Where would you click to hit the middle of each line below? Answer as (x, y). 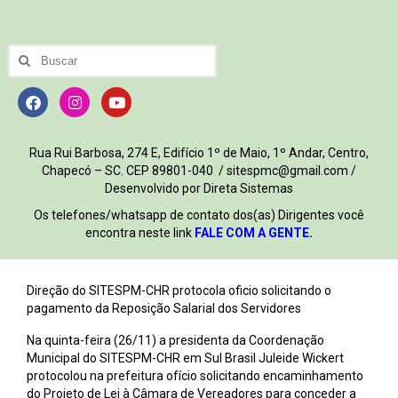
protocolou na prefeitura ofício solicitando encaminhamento (195, 376)
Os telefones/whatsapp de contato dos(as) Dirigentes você (199, 215)
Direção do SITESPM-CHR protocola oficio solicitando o (179, 291)
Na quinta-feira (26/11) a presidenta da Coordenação (175, 341)
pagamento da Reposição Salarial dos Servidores (164, 309)
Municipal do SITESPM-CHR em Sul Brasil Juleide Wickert (185, 358)
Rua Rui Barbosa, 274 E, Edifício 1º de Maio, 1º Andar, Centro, (199, 153)
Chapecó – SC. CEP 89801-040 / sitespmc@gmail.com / (199, 171)
